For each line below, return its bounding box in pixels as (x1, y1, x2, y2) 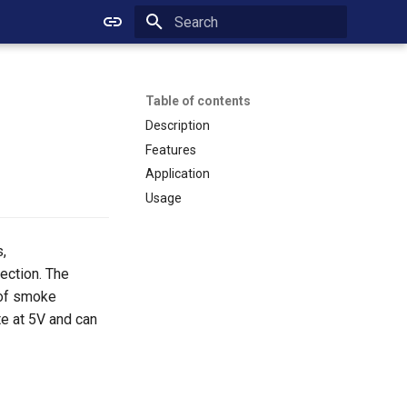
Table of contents (145, 94, 251, 108)
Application (145, 166, 210, 182)
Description (145, 117, 210, 133)
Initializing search (174, 47, 265, 61)
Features (145, 142, 196, 157)
